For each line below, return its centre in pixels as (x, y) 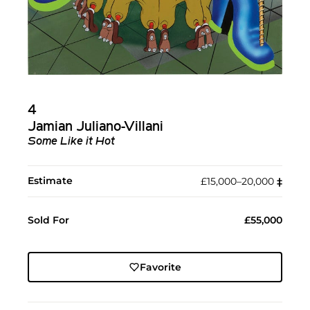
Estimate (50, 180)
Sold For (48, 220)
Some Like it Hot (71, 142)
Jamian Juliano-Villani (95, 127)
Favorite (160, 267)
